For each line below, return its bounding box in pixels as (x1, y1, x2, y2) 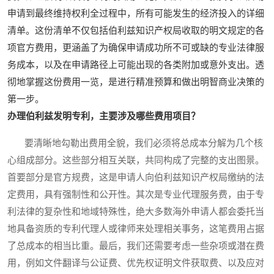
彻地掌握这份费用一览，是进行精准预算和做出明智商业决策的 (7, 77, 264, 87)
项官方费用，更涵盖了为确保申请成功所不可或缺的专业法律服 (7, 43, 264, 53)
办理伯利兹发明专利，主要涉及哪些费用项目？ (7, 111, 200, 122)
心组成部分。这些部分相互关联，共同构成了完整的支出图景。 (7, 155, 264, 166)
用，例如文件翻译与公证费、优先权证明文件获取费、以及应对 (7, 258, 264, 268)
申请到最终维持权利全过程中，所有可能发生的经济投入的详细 (7, 9, 264, 19)
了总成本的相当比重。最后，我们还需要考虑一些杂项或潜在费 (7, 241, 264, 251)
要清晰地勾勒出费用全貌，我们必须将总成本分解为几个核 (7, 138, 263, 149)
